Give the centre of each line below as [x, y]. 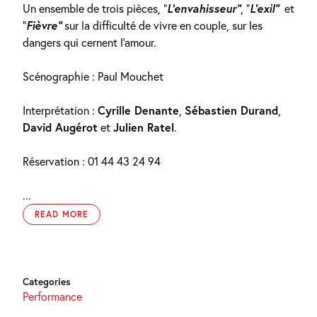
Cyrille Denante [138, 110]
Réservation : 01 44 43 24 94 [92, 161]
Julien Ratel [144, 127]
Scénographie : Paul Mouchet [93, 76]
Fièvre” [44, 25]
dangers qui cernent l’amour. [90, 42]
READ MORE [62, 214]
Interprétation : [60, 110]
